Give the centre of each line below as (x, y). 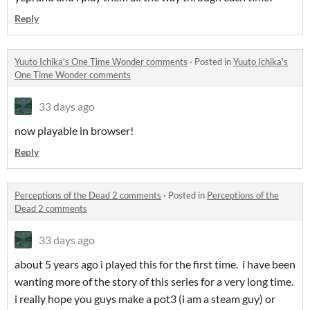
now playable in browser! (74, 131)
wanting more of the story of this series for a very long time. (154, 282)
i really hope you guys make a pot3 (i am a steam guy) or (145, 299)
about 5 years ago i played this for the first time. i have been (155, 264)
